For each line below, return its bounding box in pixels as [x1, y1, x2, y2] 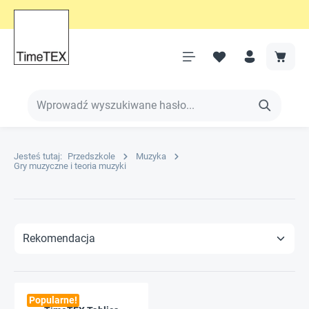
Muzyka [136, 151, 166, 161]
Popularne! [29, 295, 77, 306]
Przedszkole [68, 151, 115, 161]
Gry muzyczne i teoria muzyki [14, 161, 126, 171]
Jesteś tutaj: [14, 151, 62, 161]
